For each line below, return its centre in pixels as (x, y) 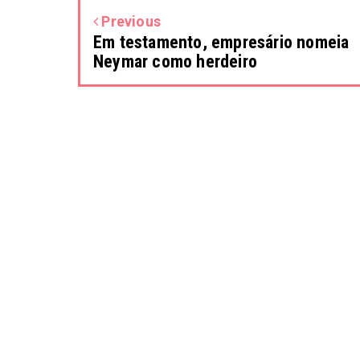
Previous (130, 21)
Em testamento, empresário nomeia (221, 42)
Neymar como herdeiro (175, 61)
